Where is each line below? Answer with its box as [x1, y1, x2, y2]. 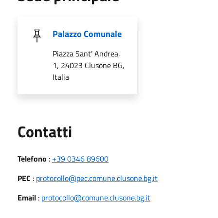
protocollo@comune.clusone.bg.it [41, 191, 150, 203]
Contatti [18, 119, 72, 143]
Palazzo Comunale [53, 27, 122, 40]
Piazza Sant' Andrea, [53, 47, 120, 59]
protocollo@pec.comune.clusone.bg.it [36, 172, 158, 184]
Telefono [18, 152, 47, 164]
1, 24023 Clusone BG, [53, 59, 125, 71]
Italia [53, 71, 69, 83]
